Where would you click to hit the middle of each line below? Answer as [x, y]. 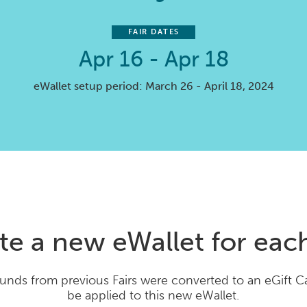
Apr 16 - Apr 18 [153, 59]
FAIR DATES [153, 32]
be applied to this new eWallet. [153, 296]
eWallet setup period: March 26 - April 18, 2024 [153, 86]
